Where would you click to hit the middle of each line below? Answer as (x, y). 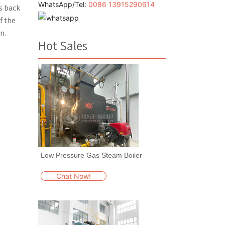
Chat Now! (74, 176)
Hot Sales (63, 45)
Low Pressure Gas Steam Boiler (91, 155)
